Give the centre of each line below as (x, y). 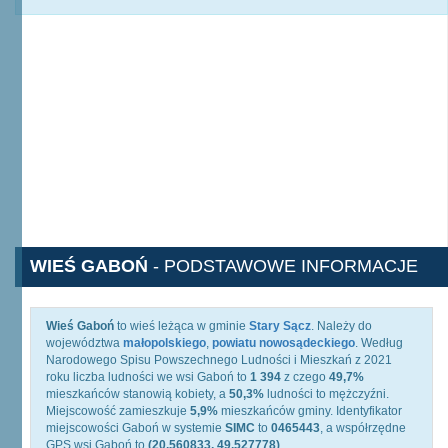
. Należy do (341, 326)
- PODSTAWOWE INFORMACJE (283, 266)
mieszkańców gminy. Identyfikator (310, 411)
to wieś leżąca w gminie (181, 326)
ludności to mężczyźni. (326, 394)
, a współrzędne (363, 428)
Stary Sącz (280, 326)
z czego (305, 377)
